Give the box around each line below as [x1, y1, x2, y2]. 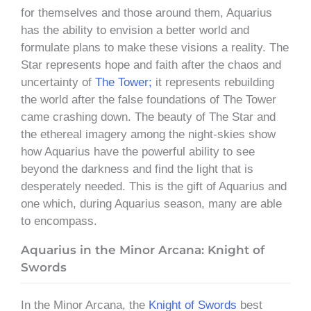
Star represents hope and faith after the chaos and [21, 58, 281, 72]
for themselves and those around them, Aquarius [21, 6, 272, 19]
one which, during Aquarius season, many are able [21, 196, 282, 210]
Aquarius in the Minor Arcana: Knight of [21, 242, 264, 257]
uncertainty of [21, 75, 95, 89]
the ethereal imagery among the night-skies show [21, 127, 276, 141]
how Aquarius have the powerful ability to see [21, 144, 255, 158]
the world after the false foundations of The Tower [21, 92, 276, 106]
